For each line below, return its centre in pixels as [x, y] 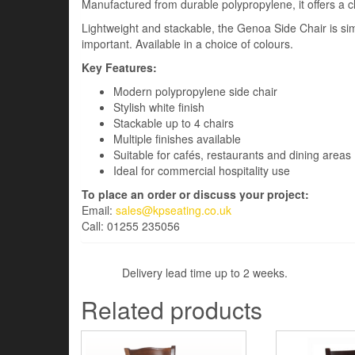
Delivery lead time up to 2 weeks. [184, 273]
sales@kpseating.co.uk [174, 210]
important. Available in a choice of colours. [187, 44]
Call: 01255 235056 [131, 226]
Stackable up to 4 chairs [174, 123]
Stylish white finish [159, 107]
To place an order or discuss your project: [195, 194]
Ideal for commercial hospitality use [202, 170]
